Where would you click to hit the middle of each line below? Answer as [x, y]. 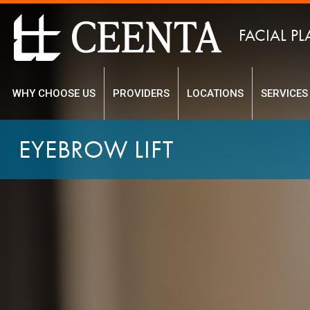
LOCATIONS [215, 93]
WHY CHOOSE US [54, 93]
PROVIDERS [141, 93]
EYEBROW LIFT [96, 149]
